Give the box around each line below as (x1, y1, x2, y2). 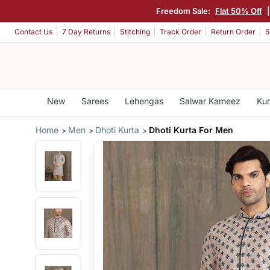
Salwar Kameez (179, 96, 240, 106)
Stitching (120, 27, 150, 37)
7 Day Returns (62, 27, 110, 37)
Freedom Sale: (156, 5, 212, 16)
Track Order (160, 27, 201, 37)
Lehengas (124, 96, 163, 106)
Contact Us (14, 27, 52, 37)
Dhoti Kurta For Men (149, 124, 234, 135)
